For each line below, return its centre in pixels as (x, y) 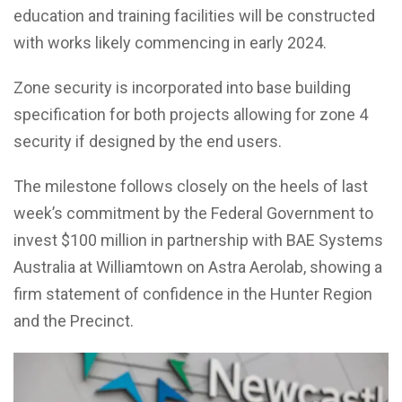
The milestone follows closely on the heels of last (191, 186)
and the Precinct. (74, 320)
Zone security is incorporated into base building (182, 87)
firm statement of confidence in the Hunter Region (193, 293)
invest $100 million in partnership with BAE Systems (198, 240)
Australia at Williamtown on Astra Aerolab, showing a (198, 267)
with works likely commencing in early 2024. (170, 42)
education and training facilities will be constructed (194, 15)
